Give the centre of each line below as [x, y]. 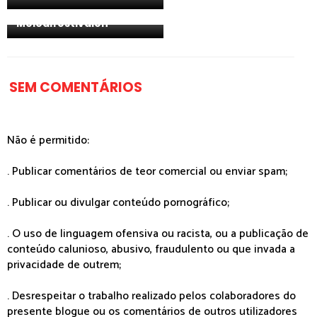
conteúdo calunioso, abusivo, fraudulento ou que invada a [151, 249]
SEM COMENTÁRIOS [76, 87]
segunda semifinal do [75, 10]
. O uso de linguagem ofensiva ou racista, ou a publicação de [158, 234]
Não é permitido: [48, 140]
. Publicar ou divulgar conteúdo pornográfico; [118, 202]
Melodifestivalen [62, 23]
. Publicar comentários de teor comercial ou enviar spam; [147, 171]
